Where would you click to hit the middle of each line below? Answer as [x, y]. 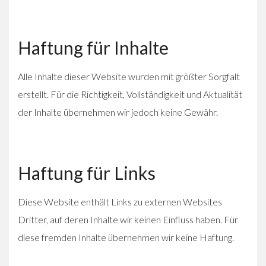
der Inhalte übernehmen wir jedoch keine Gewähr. [118, 112]
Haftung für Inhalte [93, 47]
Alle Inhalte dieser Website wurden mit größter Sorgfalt [129, 76]
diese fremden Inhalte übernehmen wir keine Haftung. [126, 237]
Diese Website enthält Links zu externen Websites [120, 201]
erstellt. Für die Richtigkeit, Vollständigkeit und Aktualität [130, 94]
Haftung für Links [87, 172]
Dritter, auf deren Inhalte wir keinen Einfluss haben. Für [128, 219]
